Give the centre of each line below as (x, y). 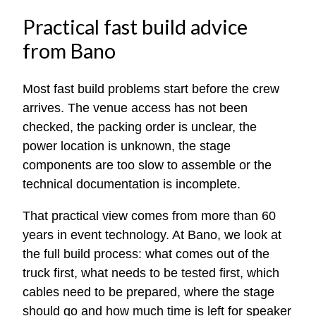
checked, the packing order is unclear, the (140, 127)
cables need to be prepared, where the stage (148, 292)
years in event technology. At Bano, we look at (152, 235)
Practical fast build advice (135, 27)
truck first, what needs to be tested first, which (151, 273)
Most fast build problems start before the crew (151, 89)
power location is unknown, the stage (127, 146)
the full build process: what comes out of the (146, 254)
